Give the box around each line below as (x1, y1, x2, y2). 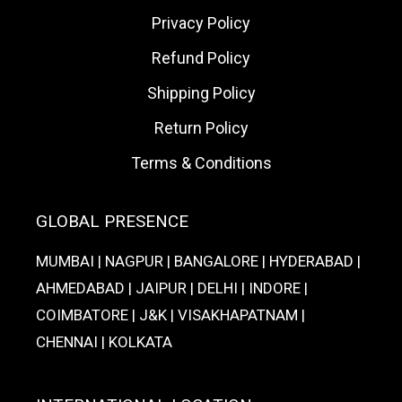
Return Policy (153, 118, 249, 137)
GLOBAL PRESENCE (36, 211, 188, 232)
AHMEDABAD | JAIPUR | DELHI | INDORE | (36, 279, 308, 297)
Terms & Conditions (130, 153, 272, 172)
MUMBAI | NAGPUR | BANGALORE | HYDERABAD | (36, 252, 361, 270)
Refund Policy (152, 48, 250, 67)
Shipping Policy (146, 83, 256, 102)
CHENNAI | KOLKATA (36, 333, 172, 351)
